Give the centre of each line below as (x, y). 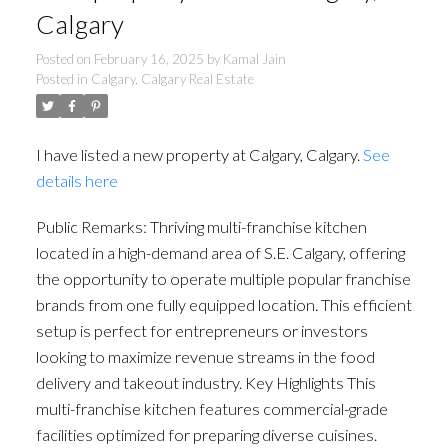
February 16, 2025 (148, 59)
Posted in (61, 79)
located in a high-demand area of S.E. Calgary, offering (220, 253)
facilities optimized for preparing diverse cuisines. (206, 435)
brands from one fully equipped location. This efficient (223, 305)
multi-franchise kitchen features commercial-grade (211, 409)
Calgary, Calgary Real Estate (172, 79)
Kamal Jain (254, 59)
